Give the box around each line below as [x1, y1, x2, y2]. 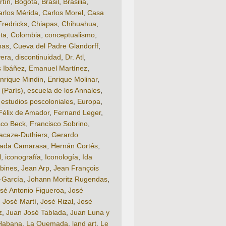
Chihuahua [62, 20, 96, 28]
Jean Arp [21, 164, 49, 173]
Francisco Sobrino [30, 120, 88, 128]
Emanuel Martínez [29, 64, 87, 73]
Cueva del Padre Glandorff [13, 42, 98, 50]
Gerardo [51, 131, 78, 139]
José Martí [3, 197, 36, 206]
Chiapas [31, 20, 58, 28]
